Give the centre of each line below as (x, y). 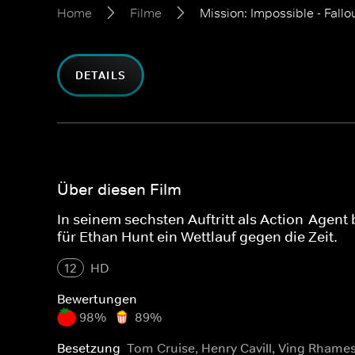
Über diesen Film (119, 189)
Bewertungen (97, 299)
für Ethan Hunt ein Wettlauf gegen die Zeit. (197, 237)
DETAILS (101, 75)
